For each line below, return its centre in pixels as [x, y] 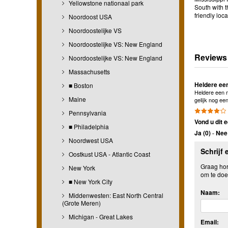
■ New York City [90, 181]
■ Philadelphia [88, 126]
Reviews [211, 58]
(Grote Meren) [81, 203]
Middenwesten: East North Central [115, 195]
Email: [210, 222]
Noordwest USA [90, 140]
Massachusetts [89, 71]
